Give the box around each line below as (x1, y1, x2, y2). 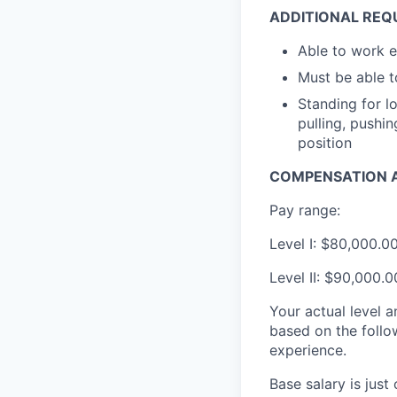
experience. (269, 341, 346, 360)
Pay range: (269, 201, 340, 220)
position (298, 134, 352, 152)
